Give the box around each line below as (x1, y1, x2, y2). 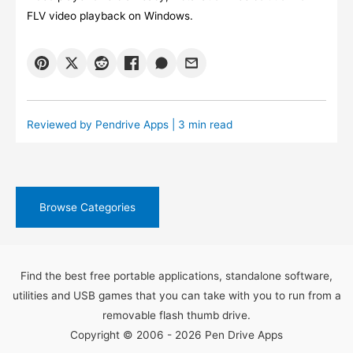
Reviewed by (26, 117, 95, 131)
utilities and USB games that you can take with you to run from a (12, 289, 341, 303)
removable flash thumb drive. (102, 309, 251, 322)
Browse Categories (39, 200, 136, 214)
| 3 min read (168, 117, 232, 131)
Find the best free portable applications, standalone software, (20, 269, 333, 283)
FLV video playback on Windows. (26, 9, 193, 23)
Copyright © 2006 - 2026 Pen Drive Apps (70, 329, 283, 342)
